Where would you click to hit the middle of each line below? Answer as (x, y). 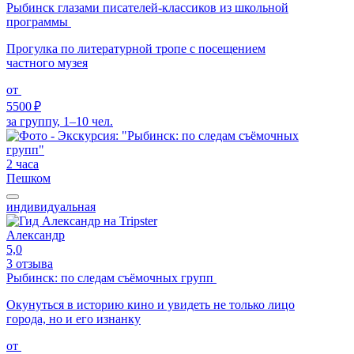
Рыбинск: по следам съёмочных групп (111, 277)
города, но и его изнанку (73, 318)
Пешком (28, 178)
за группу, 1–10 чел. (60, 121)
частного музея (47, 62)
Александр (36, 235)
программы (39, 21)
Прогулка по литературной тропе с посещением (136, 48)
